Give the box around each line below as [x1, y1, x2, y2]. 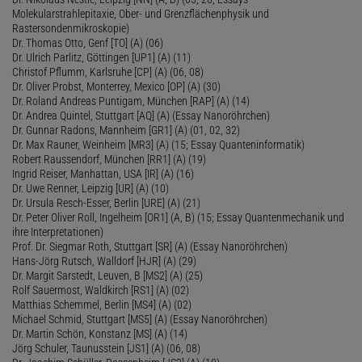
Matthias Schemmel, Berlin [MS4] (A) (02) [12, 297, 192, 311]
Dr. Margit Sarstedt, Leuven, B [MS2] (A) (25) [12, 268, 203, 282]
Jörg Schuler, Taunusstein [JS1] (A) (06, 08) [12, 341, 200, 355]
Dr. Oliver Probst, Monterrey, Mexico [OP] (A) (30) [12, 79, 221, 93]
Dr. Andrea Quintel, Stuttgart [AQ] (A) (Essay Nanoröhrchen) [12, 108, 270, 122]
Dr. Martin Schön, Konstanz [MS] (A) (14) [12, 326, 187, 340]
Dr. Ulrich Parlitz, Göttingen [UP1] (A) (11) [12, 50, 191, 64]
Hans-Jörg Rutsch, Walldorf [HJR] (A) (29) [12, 254, 196, 267]
